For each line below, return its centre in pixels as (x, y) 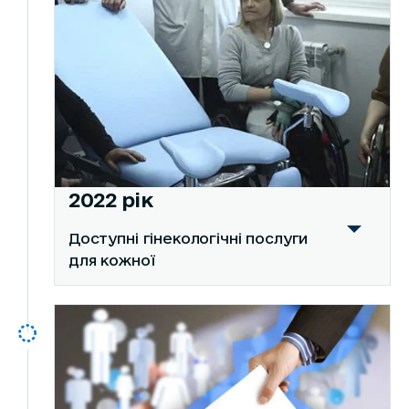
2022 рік (110, 200)
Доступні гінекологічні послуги (188, 239)
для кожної (111, 261)
